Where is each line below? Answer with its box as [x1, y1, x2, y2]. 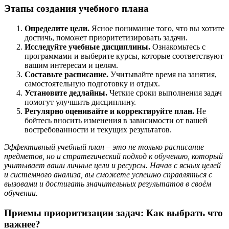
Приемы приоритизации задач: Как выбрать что [4, 207, 223, 218]
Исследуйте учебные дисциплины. [25, 42, 150, 51]
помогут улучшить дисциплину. [25, 97, 136, 106]
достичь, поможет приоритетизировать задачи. [25, 33, 188, 42]
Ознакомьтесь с [150, 42, 205, 51]
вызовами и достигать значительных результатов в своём [4, 179, 211, 188]
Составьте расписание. [25, 70, 108, 79]
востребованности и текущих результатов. [25, 125, 172, 134]
